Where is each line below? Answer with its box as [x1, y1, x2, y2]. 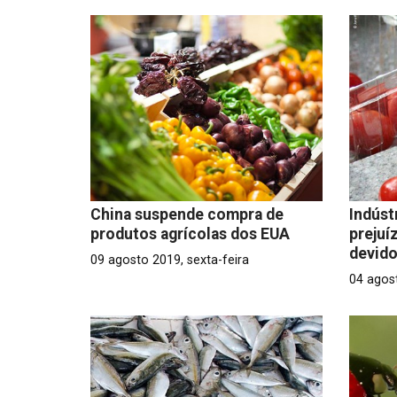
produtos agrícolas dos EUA [90, 224, 290, 243]
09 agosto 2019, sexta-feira [90, 252, 249, 268]
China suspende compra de [90, 205, 284, 223]
